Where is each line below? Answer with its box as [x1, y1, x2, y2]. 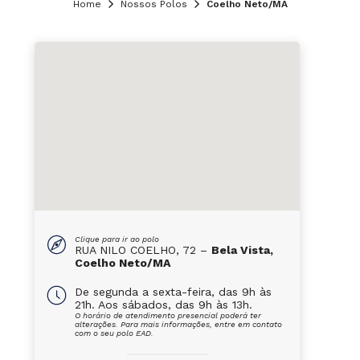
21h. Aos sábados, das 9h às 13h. [74, 298, 252, 311]
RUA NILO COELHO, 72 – [74, 243, 211, 256]
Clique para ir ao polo [74, 235, 159, 243]
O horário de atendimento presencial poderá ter [74, 311, 261, 320]
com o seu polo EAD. [74, 329, 153, 337]
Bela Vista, [211, 243, 273, 256]
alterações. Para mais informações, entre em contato [74, 320, 282, 329]
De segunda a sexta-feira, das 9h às [74, 285, 272, 298]
